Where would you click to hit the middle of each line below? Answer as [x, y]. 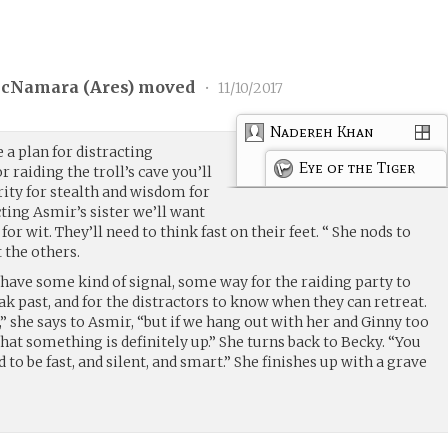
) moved [163, 87]
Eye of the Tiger [357, 167]
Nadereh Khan [322, 131]
